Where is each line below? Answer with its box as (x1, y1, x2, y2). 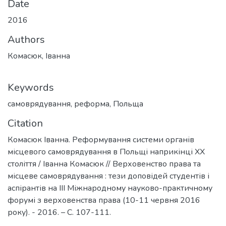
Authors (8, 33, 45, 46)
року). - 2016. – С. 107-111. (8, 207, 111, 218)
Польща (113, 98, 143, 109)
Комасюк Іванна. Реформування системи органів (8, 134, 194, 145)
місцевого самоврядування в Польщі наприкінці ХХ (8, 146, 205, 157)
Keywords (8, 81, 54, 94)
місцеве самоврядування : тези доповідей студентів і (8, 171, 209, 182)
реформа (74, 98, 109, 109)
